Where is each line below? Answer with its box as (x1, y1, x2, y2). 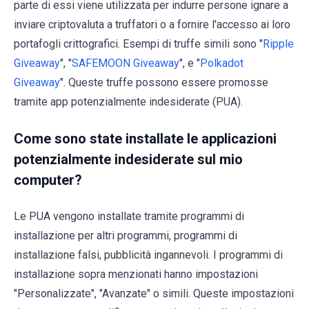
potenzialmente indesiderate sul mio (14, 150, 243, 168)
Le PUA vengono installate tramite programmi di (14, 209, 244, 223)
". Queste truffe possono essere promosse (60, 75, 268, 89)
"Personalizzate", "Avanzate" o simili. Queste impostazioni (14, 286, 294, 300)
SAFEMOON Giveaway (72, 56, 179, 70)
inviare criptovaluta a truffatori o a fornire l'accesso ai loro (14, 17, 290, 31)
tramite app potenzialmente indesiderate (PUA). (14, 94, 243, 108)
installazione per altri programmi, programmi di (14, 228, 237, 242)
